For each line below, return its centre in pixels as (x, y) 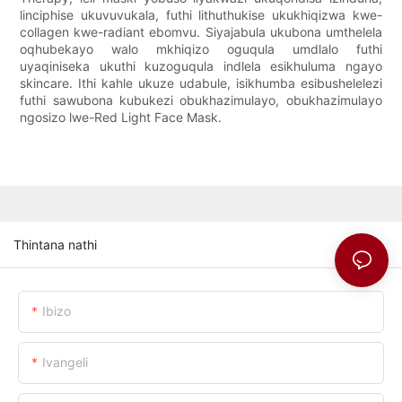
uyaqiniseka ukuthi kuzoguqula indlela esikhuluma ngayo (201, 66)
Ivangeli (65, 362)
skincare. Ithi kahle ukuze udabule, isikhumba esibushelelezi (201, 83)
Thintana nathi (55, 244)
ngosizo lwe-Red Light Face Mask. (121, 118)
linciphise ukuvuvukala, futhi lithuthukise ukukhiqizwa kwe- (201, 15)
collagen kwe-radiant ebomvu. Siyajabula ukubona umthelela (201, 32)
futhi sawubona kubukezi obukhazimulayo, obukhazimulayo (201, 100)
